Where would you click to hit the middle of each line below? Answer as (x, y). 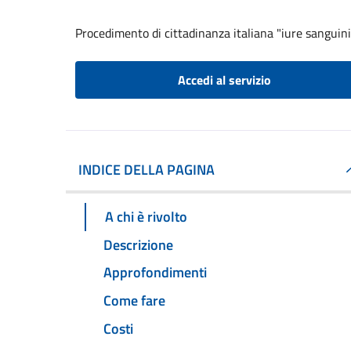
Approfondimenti (155, 273)
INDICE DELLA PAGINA (147, 170)
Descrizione (138, 244)
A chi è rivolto (146, 216)
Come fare (134, 301)
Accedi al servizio (224, 80)
